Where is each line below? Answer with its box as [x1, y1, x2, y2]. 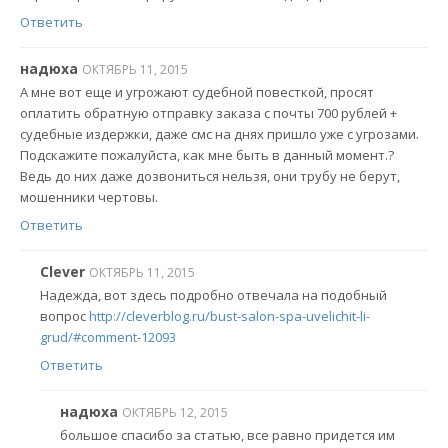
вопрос [40, 307, 89, 326]
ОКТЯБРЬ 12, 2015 [122, 403, 228, 421]
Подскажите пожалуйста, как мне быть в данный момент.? [20, 146, 394, 165]
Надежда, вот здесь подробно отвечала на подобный [40, 286, 387, 305]
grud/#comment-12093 [40, 328, 176, 347]
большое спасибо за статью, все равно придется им [60, 426, 395, 445]
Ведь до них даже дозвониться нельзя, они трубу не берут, [20, 167, 400, 186]
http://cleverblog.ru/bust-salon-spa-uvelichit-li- [89, 307, 370, 326]
